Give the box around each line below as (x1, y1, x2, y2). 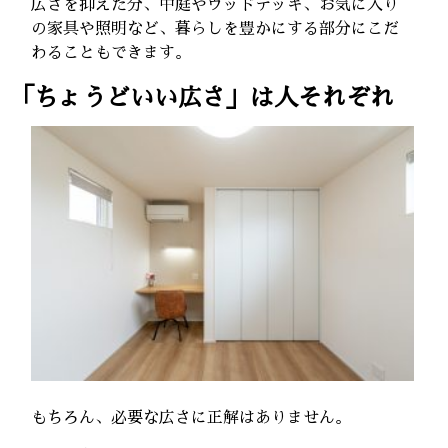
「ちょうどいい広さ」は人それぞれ (10, 85, 394, 110)
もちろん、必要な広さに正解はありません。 (31, 410, 352, 427)
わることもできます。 (31, 44, 192, 61)
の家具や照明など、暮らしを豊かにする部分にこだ (31, 20, 400, 37)
